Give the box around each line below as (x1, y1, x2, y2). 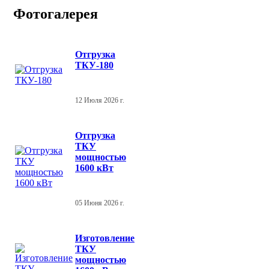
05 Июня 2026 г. (75, 199, 124, 207)
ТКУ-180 (75, 59, 113, 70)
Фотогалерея (13, 6, 98, 22)
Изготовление (75, 232, 134, 243)
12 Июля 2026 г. (75, 96, 124, 104)
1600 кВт (75, 162, 113, 173)
